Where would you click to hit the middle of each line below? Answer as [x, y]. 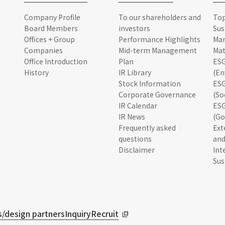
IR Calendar [138, 105]
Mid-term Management [158, 50]
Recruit [105, 213]
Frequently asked [147, 128]
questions [135, 139]
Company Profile [52, 17]
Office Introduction [56, 61]
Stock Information [150, 83]
